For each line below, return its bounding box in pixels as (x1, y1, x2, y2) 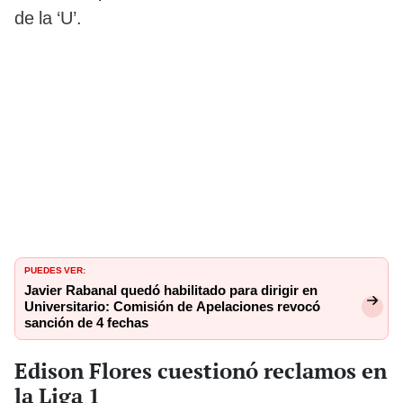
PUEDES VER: (24, 262, 85, 276)
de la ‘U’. (14, 7, 82, 30)
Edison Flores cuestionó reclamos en (14, 355, 387, 385)
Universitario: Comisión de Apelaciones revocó (24, 299, 320, 315)
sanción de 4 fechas (24, 315, 148, 331)
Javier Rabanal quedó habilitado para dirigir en (24, 282, 318, 299)
